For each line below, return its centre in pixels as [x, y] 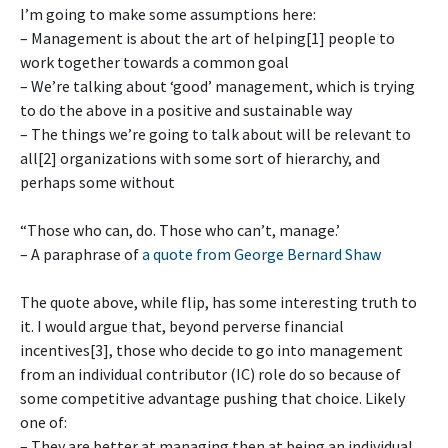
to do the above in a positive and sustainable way [186, 110]
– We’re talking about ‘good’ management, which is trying [217, 86]
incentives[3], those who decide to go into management [211, 350]
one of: [43, 422]
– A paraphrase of [81, 254]
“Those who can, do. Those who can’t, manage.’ [180, 230]
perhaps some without [97, 182]
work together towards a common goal [154, 62]
